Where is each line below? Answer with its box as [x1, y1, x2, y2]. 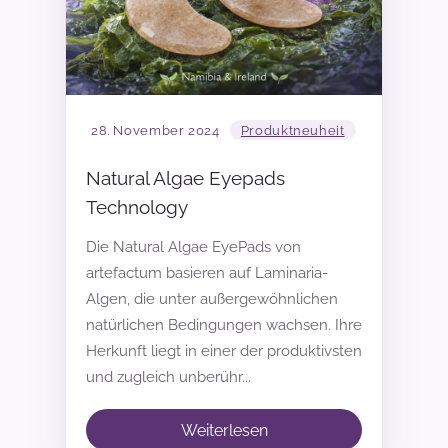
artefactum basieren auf [86, 263, 255, 282]
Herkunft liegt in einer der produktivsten [86, 341, 362, 360]
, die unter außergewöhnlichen [127, 289, 338, 308]
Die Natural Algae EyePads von [86, 237, 301, 256]
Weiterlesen [180, 420, 268, 440]
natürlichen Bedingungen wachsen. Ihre [86, 315, 362, 334]
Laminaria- [255, 263, 328, 282]
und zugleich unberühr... [86, 367, 251, 386]
